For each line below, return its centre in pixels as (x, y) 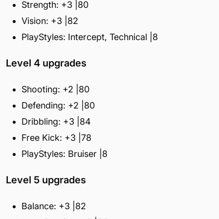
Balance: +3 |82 (54, 206)
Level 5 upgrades (46, 180)
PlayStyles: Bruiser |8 (65, 153)
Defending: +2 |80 (58, 105)
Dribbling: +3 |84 (56, 121)
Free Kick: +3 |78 (56, 137)
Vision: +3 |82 (50, 21)
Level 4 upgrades (46, 63)
